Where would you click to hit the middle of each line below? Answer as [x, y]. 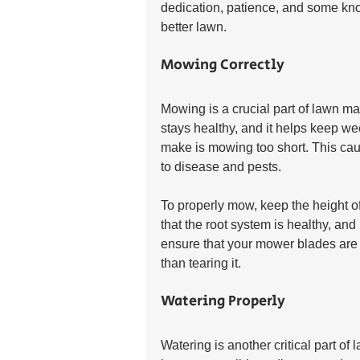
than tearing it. [201, 263]
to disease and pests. [221, 166]
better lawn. [194, 27]
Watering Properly [223, 301]
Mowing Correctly [223, 65]
